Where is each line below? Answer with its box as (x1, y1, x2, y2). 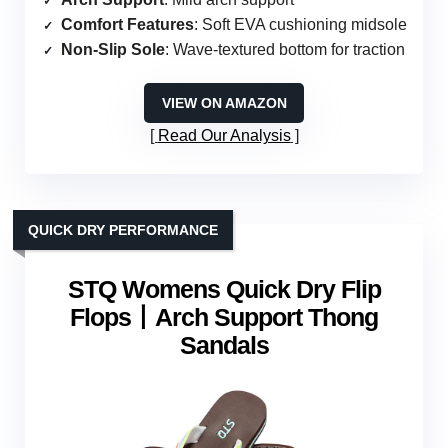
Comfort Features (61, 16, 194, 34)
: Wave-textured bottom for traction (165, 41, 405, 59)
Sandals (179, 331, 269, 360)
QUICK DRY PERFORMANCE (28, 222, 218, 239)
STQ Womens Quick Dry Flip (67, 275, 381, 304)
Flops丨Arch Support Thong (70, 303, 378, 332)
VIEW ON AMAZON (161, 95, 287, 112)
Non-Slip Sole (61, 41, 165, 59)
